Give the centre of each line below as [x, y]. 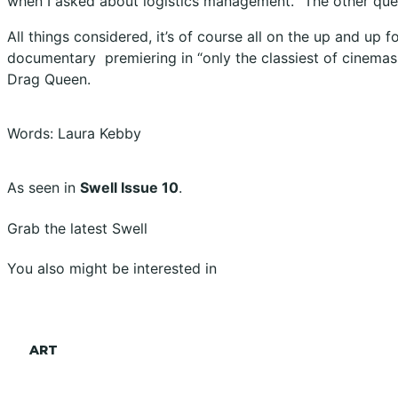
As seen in [44, 188]
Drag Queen [47, 79]
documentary [52, 57]
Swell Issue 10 [129, 188]
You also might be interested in [112, 268]
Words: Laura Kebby [74, 134]
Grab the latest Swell [77, 228]
